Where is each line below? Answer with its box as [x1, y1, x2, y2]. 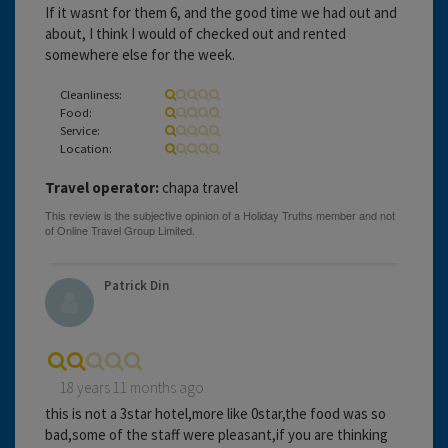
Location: [60, 139, 112, 156]
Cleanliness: [60, 85, 122, 102]
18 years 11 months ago [60, 377, 204, 397]
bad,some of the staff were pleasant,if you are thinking [45, 424, 388, 444]
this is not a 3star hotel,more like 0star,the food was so [45, 403, 386, 423]
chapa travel [159, 177, 238, 197]
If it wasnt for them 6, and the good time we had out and [45, 2, 397, 22]
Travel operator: [45, 177, 159, 197]
